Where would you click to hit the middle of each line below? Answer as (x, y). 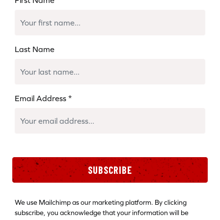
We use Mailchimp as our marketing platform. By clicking (101, 202)
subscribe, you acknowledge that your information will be (102, 212)
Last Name (35, 49)
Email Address (41, 98)
